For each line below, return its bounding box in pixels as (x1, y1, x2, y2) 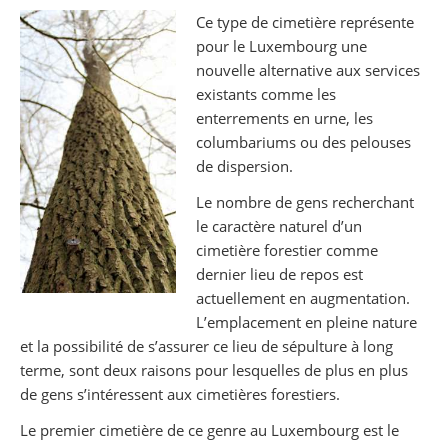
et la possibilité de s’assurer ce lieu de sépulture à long (20, 336, 393, 356)
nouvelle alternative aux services (195, 60, 420, 80)
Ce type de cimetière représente (195, 12, 414, 32)
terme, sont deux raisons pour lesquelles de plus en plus (20, 360, 408, 380)
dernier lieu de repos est (195, 264, 363, 284)
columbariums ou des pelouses (195, 132, 411, 152)
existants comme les (195, 84, 336, 104)
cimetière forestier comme (195, 240, 378, 260)
